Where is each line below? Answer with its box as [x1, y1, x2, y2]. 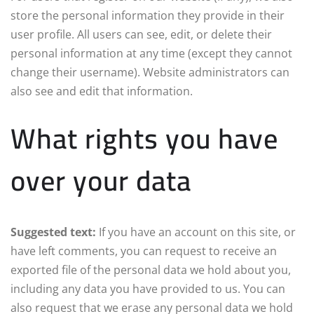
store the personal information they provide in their [11, 7, 285, 23]
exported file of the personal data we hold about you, [11, 261, 291, 278]
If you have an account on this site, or [99, 224, 296, 240]
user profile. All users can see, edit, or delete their [11, 26, 272, 42]
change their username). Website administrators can [11, 64, 289, 80]
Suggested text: [11, 224, 99, 240]
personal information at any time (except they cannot [11, 45, 292, 61]
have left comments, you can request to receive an [11, 243, 277, 259]
